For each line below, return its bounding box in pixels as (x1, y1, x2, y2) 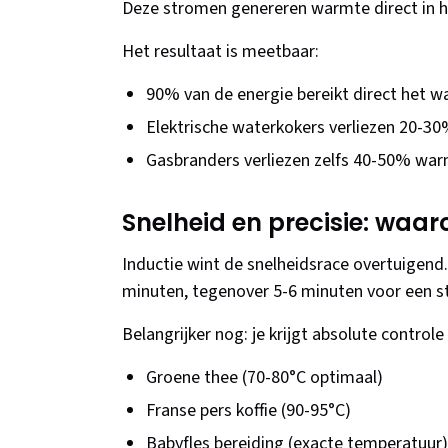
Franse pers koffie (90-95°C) (146, 398, 351, 424)
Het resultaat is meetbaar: (122, 39, 319, 65)
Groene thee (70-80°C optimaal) (146, 365, 383, 391)
